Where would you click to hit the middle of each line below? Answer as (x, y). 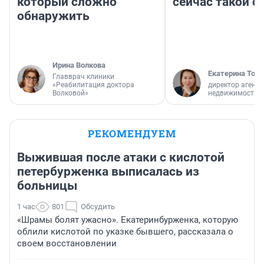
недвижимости (233, 93)
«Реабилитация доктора (93, 85)
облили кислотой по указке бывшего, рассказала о (125, 232)
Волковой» (70, 93)
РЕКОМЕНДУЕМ (132, 134)
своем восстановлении (67, 244)
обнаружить (53, 16)
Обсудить (98, 207)
